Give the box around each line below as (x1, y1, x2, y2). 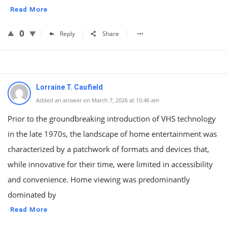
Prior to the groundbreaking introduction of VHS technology (8, 113, 216, 124)
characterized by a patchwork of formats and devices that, (8, 144, 209, 154)
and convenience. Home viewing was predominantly (8, 174, 190, 184)
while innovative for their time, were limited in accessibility (8, 159, 213, 169)
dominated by (8, 190, 56, 200)
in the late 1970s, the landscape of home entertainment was (8, 129, 217, 139)
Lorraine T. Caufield (36, 83, 103, 91)
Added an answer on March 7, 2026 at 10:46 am (36, 96, 159, 104)
